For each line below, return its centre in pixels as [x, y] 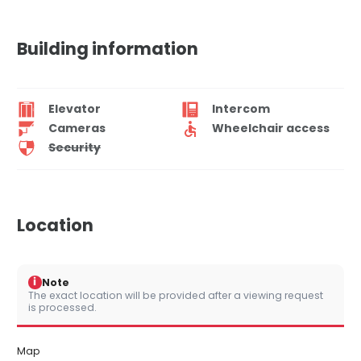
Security [75, 148]
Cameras [77, 129]
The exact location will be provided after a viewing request [176, 295]
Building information [108, 48]
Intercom [241, 109]
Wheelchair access [271, 129]
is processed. [62, 307]
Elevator [75, 109]
